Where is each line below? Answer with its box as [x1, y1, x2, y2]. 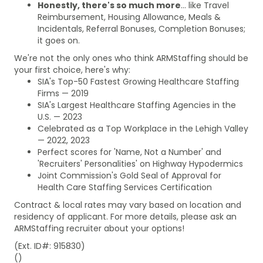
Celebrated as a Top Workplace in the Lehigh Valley [38, 122, 248, 134]
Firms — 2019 [38, 87, 89, 99]
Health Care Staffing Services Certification [38, 181, 212, 193]
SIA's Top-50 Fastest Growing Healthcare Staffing [38, 75, 239, 87]
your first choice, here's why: [14, 63, 130, 76]
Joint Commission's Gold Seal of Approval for [38, 169, 221, 181]
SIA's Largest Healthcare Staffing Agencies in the [38, 99, 236, 111]
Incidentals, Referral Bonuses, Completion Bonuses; [38, 22, 245, 35]
